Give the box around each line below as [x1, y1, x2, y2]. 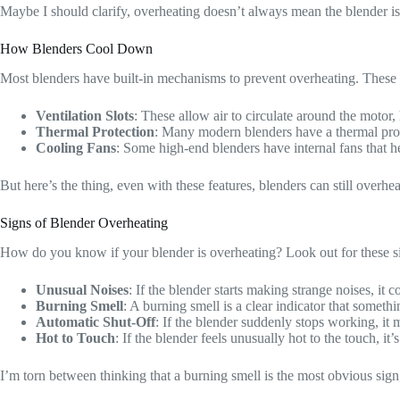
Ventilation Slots [36, 107, 134, 123]
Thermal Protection [36, 123, 154, 139]
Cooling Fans [36, 139, 116, 155]
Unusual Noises [36, 281, 129, 297]
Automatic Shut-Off [36, 313, 155, 329]
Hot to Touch [36, 329, 115, 346]
